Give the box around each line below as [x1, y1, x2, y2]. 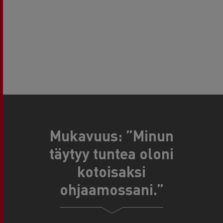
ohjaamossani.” [59, 180, 164, 199]
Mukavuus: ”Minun [49, 126, 174, 145]
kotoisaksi [77, 162, 146, 181]
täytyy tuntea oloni [49, 144, 174, 163]
